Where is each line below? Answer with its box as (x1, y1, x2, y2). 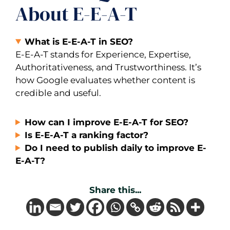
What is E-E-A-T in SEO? (25, 36, 133, 47)
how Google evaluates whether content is (15, 74, 195, 85)
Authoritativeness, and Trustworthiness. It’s (15, 62, 201, 72)
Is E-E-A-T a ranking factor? (25, 129, 149, 140)
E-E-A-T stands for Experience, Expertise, (15, 49, 191, 60)
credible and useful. (15, 87, 101, 98)
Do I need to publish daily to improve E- (25, 142, 207, 153)
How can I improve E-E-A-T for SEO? (25, 117, 189, 127)
